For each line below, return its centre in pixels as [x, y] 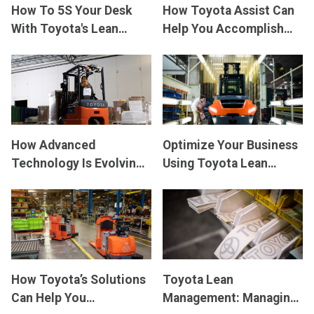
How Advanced [53, 145]
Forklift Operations [66, 182]
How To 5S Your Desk [71, 11]
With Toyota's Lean [65, 29]
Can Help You [49, 298]
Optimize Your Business [230, 145]
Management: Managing [230, 298]
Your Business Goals [220, 47]
